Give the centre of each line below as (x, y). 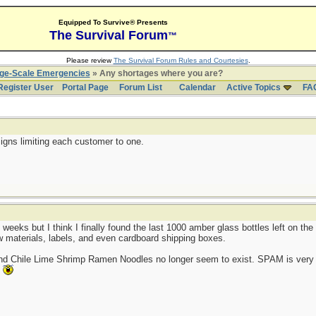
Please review (90, 60)
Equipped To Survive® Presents (113, 22)
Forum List (140, 87)
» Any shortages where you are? (156, 73)
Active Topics (253, 87)
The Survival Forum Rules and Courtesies (181, 60)
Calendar (197, 87)
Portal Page (85, 87)
